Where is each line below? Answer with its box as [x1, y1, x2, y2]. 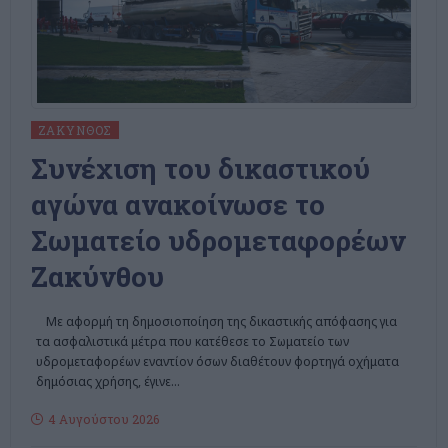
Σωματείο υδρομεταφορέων [30, 221, 405, 259]
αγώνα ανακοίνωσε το [30, 185, 325, 223]
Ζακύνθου [30, 257, 164, 295]
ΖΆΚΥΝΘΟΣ [37, 121, 113, 138]
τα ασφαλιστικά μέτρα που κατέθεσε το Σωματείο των [35, 332, 349, 350]
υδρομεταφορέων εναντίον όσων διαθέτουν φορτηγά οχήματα [35, 352, 399, 370]
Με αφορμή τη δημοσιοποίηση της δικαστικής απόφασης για [45, 312, 397, 330]
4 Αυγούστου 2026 [47, 410, 159, 427]
